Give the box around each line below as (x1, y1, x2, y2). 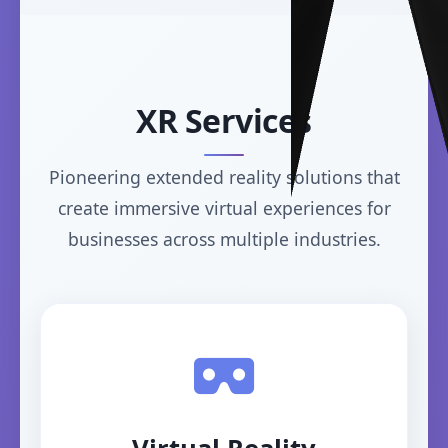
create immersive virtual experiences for (57, 196, 391, 221)
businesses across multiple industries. (67, 227, 381, 252)
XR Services (136, 99, 312, 143)
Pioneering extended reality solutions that (48, 165, 400, 190)
